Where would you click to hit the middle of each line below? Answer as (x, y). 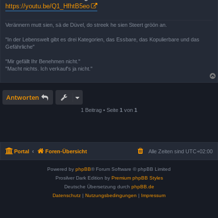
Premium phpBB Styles (137, 178)
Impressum (153, 196)
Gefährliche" (20, 47)
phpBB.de (143, 187)
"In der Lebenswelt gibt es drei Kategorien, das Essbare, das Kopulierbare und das (102, 40)
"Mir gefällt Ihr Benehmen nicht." (43, 62)
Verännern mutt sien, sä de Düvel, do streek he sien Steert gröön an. (86, 25)
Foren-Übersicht (66, 152)
